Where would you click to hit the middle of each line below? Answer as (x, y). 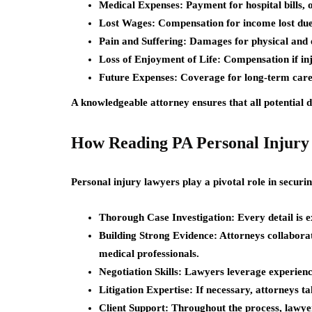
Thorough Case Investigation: (167, 217)
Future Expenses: (138, 77)
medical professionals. (149, 253)
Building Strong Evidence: (158, 235)
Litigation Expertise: (146, 290)
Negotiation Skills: (140, 272)
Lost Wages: (127, 23)
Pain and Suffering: (143, 41)
